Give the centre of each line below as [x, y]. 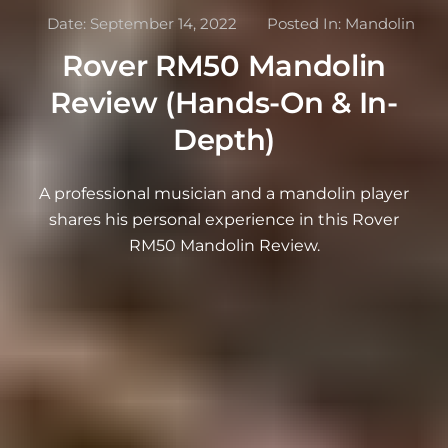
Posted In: [306, 24]
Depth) [224, 140]
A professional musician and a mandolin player [224, 193]
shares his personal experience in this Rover [224, 219]
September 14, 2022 [163, 24]
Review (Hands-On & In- [224, 103]
